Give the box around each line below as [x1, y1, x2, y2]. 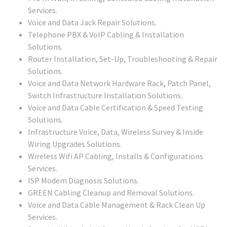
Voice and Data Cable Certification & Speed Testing [28, 102, 203, 113]
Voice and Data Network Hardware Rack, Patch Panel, [28, 78, 211, 89]
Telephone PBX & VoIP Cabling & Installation [28, 29, 184, 40]
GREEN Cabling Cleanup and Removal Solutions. [28, 187, 194, 198]
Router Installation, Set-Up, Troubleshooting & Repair [28, 54, 217, 64]
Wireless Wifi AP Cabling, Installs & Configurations [28, 151, 203, 162]
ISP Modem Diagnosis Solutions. [28, 175, 139, 186]
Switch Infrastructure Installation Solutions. [28, 90, 182, 101]
